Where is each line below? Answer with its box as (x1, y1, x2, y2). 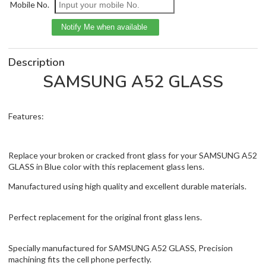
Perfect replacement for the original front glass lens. (8, 211, 202, 222)
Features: (8, 110, 44, 121)
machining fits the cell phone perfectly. (8, 254, 151, 264)
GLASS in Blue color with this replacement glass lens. (8, 161, 204, 172)
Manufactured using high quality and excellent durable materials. (8, 180, 246, 191)
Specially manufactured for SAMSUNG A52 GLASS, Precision (8, 242, 233, 253)
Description (8, 55, 65, 69)
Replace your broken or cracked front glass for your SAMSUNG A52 (8, 150, 257, 160)
